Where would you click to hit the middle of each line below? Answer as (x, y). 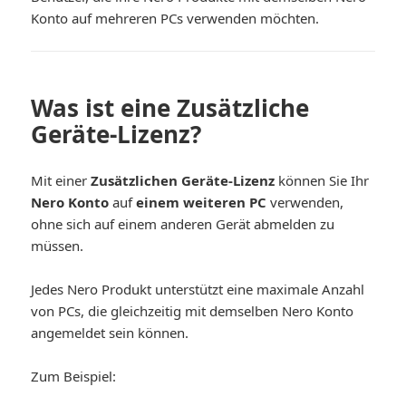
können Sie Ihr (322, 181)
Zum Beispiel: (74, 377)
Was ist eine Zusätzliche (170, 108)
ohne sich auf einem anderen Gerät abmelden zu (183, 224)
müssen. (58, 246)
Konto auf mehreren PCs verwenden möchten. (175, 19)
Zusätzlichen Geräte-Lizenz (183, 181)
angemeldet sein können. (110, 333)
